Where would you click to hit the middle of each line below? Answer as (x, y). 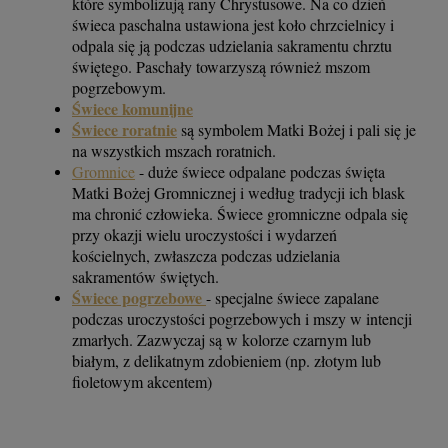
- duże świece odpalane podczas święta (260, 172)
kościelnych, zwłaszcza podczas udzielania (206, 256)
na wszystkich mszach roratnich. (174, 151)
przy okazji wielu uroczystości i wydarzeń (204, 235)
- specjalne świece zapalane (292, 298)
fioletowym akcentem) (142, 382)
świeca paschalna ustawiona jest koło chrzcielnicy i (233, 25)
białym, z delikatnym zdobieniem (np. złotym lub (226, 361)
